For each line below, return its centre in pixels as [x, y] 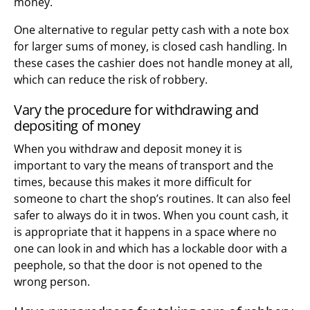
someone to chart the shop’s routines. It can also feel [152, 198]
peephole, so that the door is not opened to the [138, 265]
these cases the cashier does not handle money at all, [153, 63]
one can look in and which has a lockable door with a [151, 248]
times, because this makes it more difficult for [133, 182]
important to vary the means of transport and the [144, 165]
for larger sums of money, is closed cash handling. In [151, 46]
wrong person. [52, 281]
